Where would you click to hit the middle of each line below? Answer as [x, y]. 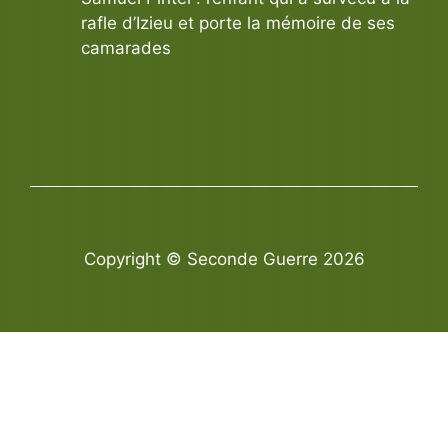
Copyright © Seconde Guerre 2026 [224, 259]
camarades [126, 47]
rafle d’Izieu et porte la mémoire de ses [238, 22]
